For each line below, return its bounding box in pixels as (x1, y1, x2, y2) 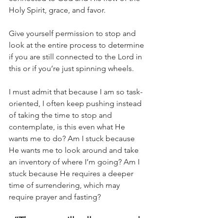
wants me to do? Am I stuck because (9, 134, 137, 144)
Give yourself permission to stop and (9, 29, 138, 38)
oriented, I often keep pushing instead (9, 99, 144, 109)
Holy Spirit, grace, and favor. (9, 5, 106, 15)
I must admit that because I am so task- (9, 87, 143, 97)
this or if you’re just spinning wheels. (9, 64, 134, 73)
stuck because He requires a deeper (9, 169, 135, 179)
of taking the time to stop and (9, 110, 114, 120)
